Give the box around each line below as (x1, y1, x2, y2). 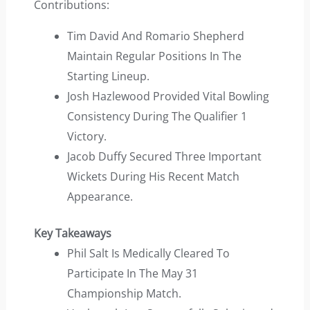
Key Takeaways (33, 226, 111, 241)
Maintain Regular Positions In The (66, 48, 241, 64)
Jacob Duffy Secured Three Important (66, 149, 262, 165)
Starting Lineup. (66, 69, 149, 84)
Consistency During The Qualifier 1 (66, 109, 247, 125)
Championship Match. (66, 286, 181, 302)
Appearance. (66, 189, 133, 205)
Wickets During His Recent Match (66, 169, 239, 185)
